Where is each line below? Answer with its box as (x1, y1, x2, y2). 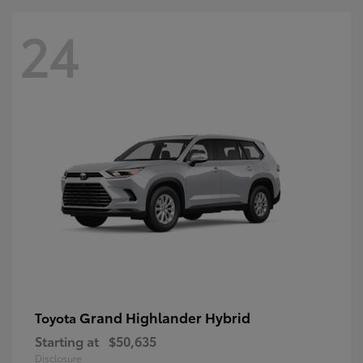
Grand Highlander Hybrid (79, 307, 250, 327)
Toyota (35, 308, 79, 327)
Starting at (35, 331, 99, 351)
